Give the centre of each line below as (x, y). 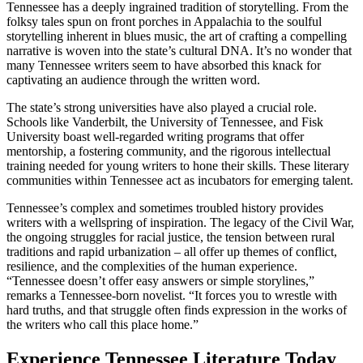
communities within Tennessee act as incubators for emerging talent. (180, 181)
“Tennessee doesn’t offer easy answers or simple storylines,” (160, 281)
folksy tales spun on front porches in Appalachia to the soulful (164, 22)
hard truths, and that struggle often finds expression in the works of (177, 310)
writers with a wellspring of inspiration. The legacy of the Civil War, (180, 223)
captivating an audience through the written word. (133, 80)
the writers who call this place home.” (102, 325)
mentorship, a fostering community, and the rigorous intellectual (169, 152)
